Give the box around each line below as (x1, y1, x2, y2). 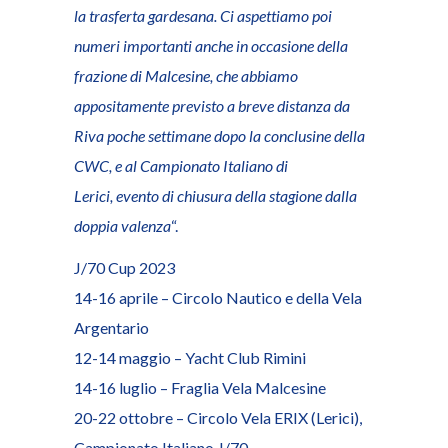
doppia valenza (74, 216, 171, 235)
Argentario (74, 318, 149, 337)
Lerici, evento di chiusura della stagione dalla (74, 186, 357, 205)
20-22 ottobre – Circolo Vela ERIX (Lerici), (74, 408, 362, 427)
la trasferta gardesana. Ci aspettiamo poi (74, 6, 332, 25)
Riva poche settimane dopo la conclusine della (74, 126, 365, 145)
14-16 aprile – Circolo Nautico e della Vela (74, 288, 362, 307)
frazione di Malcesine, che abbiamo (74, 66, 298, 85)
